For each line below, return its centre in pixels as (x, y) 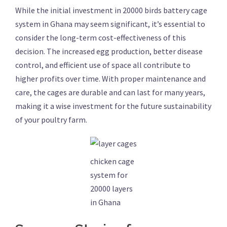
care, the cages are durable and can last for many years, (110, 92)
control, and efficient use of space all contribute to (103, 65)
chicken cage (112, 161)
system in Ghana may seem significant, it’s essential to (110, 24)
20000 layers (111, 188)
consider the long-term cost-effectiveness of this (101, 37)
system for (109, 175)
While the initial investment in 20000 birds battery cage (111, 10)
